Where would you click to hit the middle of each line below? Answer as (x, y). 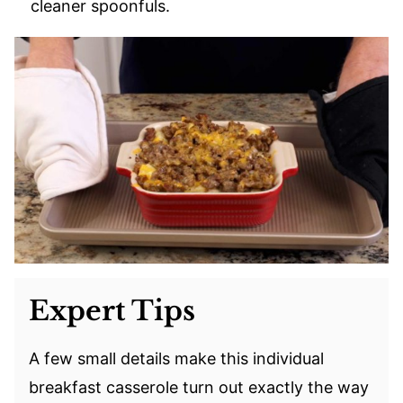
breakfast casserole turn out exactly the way (199, 387)
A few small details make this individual (176, 358)
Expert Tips (112, 310)
